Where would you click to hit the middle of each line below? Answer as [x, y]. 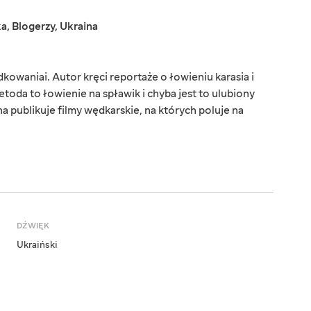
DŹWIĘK [33, 226]
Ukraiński [37, 245]
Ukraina [79, 27]
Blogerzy [33, 27]
